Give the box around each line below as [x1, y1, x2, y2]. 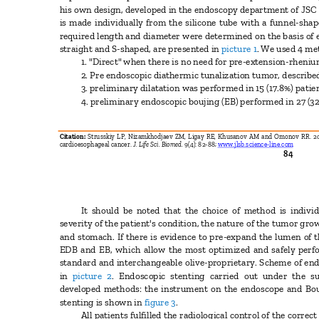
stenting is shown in [59, 296, 145, 308]
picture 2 [72, 270, 113, 282]
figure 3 [144, 296, 176, 308]
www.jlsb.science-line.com [217, 140, 297, 149]
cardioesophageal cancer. [59, 140, 133, 149]
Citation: [59, 132, 88, 141]
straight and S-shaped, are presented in [59, 43, 222, 55]
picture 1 [221, 43, 257, 55]
